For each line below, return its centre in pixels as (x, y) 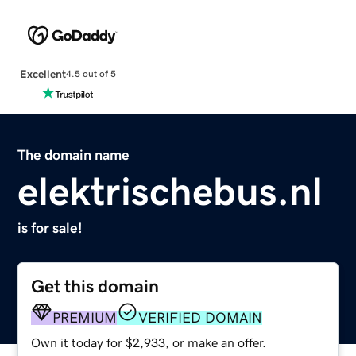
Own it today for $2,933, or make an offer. (149, 342)
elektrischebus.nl (170, 191)
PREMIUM (85, 317)
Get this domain (95, 286)
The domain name (74, 155)
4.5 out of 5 (91, 74)
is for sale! (50, 228)
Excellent (43, 74)
